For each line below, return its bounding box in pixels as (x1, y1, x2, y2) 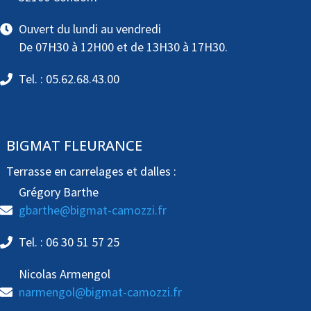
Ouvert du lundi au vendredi (18, 21, 161, 37)
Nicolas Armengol (18, 266, 110, 283)
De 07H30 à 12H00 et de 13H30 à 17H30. (18, 39, 228, 56)
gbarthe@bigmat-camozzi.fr (18, 202, 167, 219)
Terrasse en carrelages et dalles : (6, 163, 176, 180)
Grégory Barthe (18, 184, 99, 201)
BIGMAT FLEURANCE (6, 136, 142, 155)
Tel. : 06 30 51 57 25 (18, 234, 119, 251)
